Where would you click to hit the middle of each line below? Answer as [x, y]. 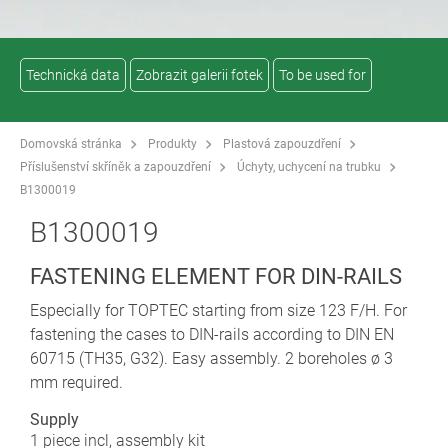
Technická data [73, 74]
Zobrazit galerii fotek [199, 74]
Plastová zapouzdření [282, 143]
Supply [54, 419]
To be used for [322, 74]
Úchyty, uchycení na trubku [309, 166]
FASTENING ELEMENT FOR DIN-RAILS [216, 276]
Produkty [172, 143]
